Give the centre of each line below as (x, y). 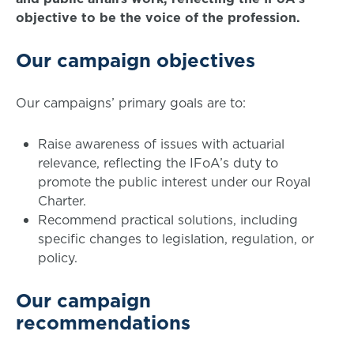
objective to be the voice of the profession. (160, 17)
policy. (60, 258)
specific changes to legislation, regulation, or (176, 239)
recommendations (106, 322)
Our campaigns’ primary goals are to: (133, 103)
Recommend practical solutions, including (168, 220)
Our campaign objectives (138, 60)
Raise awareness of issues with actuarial (161, 144)
